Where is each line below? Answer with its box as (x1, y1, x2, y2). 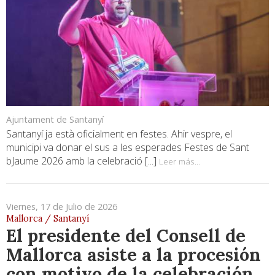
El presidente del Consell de (6, 224, 246, 247)
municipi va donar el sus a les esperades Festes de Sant (6, 141, 249, 155)
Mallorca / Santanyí (6, 213, 89, 225)
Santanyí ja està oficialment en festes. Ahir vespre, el (6, 127, 232, 141)
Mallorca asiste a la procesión (6, 243, 261, 266)
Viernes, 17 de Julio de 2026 (6, 201, 117, 213)
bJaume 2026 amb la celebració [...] (6, 154, 159, 168)
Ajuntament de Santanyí (6, 114, 104, 126)
